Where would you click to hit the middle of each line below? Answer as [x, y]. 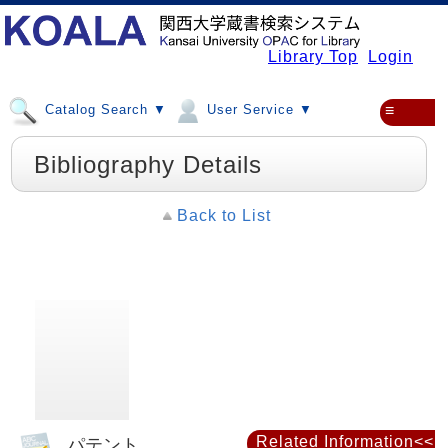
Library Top [313, 56]
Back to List [223, 215]
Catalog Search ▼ [103, 109]
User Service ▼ [257, 109]
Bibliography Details [148, 164]
